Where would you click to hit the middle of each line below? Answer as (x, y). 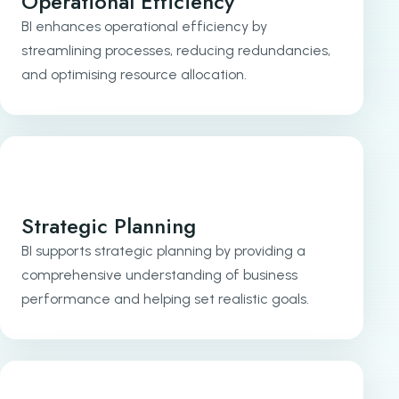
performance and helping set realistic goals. (165, 298)
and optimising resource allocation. (134, 74)
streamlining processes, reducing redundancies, (176, 50)
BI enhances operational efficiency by (144, 26)
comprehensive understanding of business (159, 274)
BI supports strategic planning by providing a (163, 250)
